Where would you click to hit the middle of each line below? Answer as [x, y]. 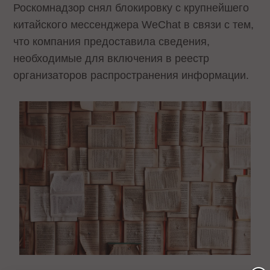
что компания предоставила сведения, [112, 42]
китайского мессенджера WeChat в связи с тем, [134, 25]
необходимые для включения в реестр [111, 58]
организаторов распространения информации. [131, 75]
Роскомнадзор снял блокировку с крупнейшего [131, 8]
